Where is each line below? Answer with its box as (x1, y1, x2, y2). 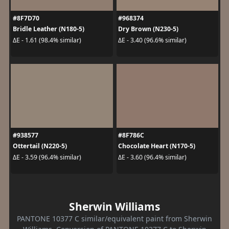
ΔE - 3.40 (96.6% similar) (118, 35, 187, 44)
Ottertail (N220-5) (12, 142, 67, 151)
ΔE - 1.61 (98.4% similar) (12, 35, 81, 44)
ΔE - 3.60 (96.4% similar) (118, 152, 187, 162)
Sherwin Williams (69, 199, 160, 214)
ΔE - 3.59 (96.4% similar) (12, 152, 81, 162)
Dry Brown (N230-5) (118, 25, 178, 34)
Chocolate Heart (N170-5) (118, 142, 195, 151)
